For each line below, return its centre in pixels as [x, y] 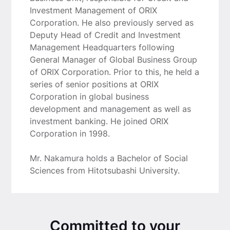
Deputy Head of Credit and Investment [105, 35]
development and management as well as [110, 109]
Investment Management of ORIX [93, 10]
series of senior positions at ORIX [94, 84]
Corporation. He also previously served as [111, 22]
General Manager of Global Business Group [113, 59]
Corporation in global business [89, 96]
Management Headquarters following [102, 47]
